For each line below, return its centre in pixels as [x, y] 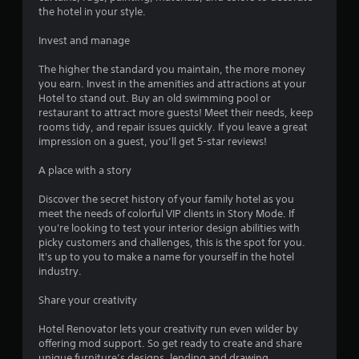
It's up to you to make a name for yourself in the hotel [166, 257]
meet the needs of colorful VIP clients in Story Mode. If [166, 214]
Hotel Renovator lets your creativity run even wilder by [168, 329]
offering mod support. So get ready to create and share [170, 344]
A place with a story [85, 171]
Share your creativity [88, 301]
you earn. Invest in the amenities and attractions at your [172, 84]
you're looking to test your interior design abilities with [169, 228]
